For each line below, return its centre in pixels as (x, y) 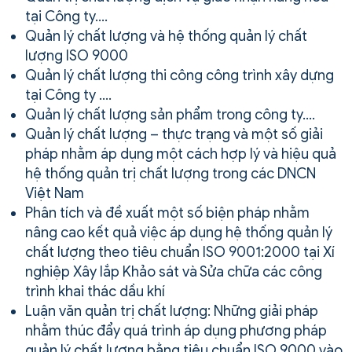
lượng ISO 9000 (77, 55)
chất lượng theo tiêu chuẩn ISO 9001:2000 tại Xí (180, 252)
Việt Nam (55, 193)
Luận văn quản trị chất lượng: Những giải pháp (172, 311)
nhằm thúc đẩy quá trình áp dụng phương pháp (176, 330)
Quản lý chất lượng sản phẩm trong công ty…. (170, 114)
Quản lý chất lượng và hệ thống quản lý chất (166, 36)
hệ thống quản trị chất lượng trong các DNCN (170, 173)
